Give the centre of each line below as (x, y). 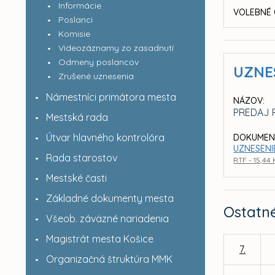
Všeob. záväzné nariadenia (107, 219)
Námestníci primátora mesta (111, 97)
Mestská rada (77, 117)
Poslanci (75, 20)
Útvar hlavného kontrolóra (105, 137)
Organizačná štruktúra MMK (109, 259)
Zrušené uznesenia (96, 76)
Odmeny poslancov (98, 62)
